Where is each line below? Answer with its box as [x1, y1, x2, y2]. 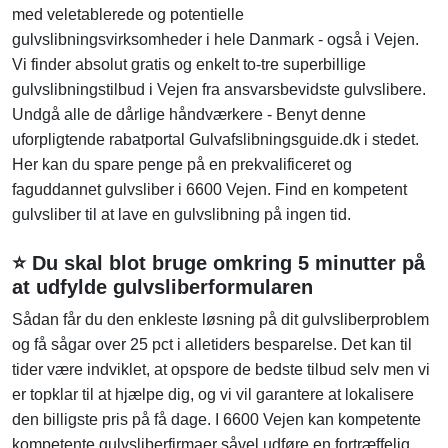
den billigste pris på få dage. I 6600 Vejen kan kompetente [12, 411, 421, 429]
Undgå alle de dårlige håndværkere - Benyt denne [12, 106, 366, 124]
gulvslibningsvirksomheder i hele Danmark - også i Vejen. [12, 31, 419, 49]
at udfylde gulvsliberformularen [12, 276, 313, 299]
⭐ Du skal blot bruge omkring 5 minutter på [12, 252, 425, 275]
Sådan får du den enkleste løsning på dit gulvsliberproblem [12, 311, 429, 329]
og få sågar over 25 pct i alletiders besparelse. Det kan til [12, 336, 412, 354]
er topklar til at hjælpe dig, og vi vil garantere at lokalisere [12, 386, 414, 404]
